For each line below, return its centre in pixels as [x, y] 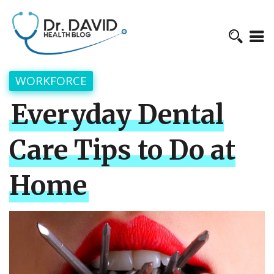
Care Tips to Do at [122, 151]
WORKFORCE [51, 81]
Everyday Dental [117, 115]
